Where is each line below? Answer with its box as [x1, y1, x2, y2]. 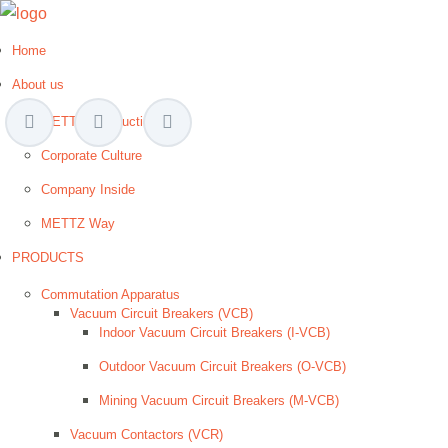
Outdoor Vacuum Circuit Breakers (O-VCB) [99, 359, 346, 374]
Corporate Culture [41, 148, 142, 163]
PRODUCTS [12, 250, 84, 265]
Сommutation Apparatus [41, 287, 180, 302]
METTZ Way [41, 216, 115, 231]
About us [12, 77, 64, 92]
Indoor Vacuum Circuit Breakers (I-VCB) [99, 325, 330, 340]
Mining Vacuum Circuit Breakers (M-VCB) [99, 393, 339, 408]
